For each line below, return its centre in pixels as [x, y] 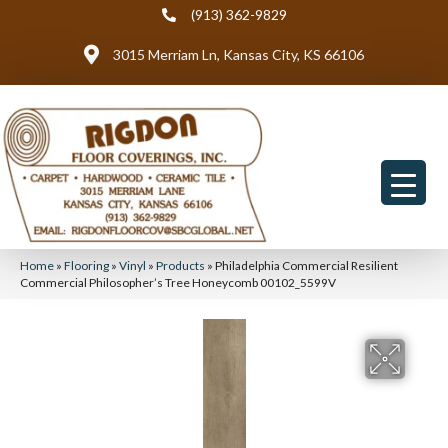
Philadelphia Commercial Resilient [306, 265]
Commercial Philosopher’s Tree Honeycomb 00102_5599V [178, 282]
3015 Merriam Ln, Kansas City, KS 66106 [238, 54]
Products [180, 265]
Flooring [86, 265]
